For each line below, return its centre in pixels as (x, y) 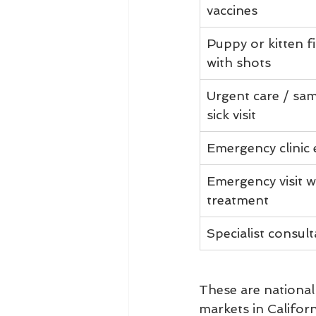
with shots (239, 62)
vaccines (232, 10)
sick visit (231, 115)
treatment (238, 200)
